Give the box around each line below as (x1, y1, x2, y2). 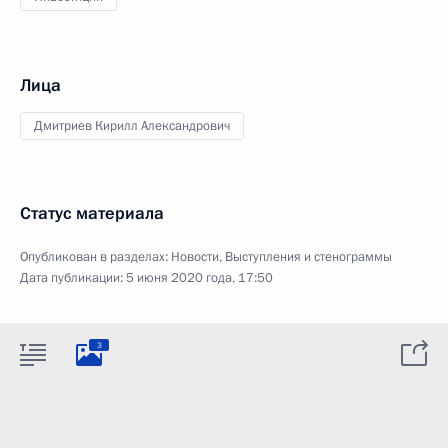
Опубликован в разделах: (20, 248, 171, 266)
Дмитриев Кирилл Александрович (34, 117, 230, 135)
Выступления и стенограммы (225, 248, 392, 266)
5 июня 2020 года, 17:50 (126, 269, 273, 287)
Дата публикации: (20, 269, 126, 287)
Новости (171, 248, 219, 266)
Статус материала (20, 202, 164, 225)
